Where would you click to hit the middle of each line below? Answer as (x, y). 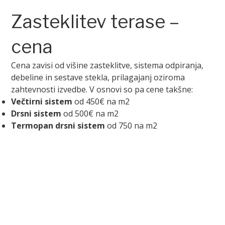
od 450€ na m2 (101, 102)
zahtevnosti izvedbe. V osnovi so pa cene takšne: (102, 90)
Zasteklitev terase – (95, 22)
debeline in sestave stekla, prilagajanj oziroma (98, 78)
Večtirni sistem (42, 102)
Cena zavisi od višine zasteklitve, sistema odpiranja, (107, 66)
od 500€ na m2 (90, 114)
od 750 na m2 (131, 126)
